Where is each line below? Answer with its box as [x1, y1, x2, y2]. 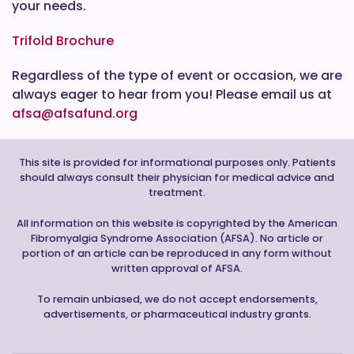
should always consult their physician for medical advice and [20, 171, 334, 184]
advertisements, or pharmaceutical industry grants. [43, 307, 311, 321]
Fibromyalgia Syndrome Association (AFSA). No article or [31, 232, 323, 245]
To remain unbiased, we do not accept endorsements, [36, 292, 318, 306]
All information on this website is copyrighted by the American [17, 217, 337, 230]
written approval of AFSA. [111, 262, 243, 275]
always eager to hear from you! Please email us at [12, 85, 332, 104]
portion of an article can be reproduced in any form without [22, 247, 332, 260]
